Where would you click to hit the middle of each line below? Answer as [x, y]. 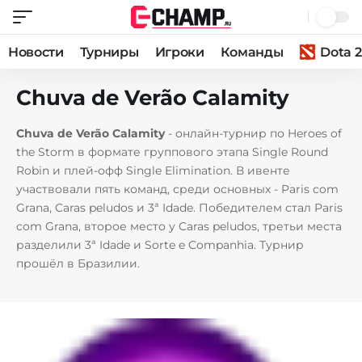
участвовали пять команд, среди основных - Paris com [177, 189]
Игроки [179, 52]
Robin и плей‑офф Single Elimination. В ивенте [153, 170]
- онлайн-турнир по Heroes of [253, 133]
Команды [252, 52]
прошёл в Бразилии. [78, 263]
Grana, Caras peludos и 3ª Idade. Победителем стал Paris [179, 208]
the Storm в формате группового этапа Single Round [172, 152]
